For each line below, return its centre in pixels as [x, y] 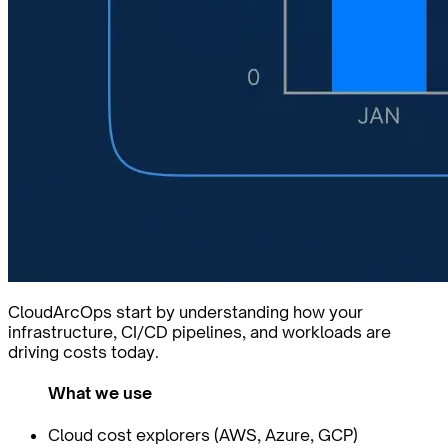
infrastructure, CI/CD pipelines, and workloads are [199, 332]
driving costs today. [83, 352]
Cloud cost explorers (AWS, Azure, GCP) [203, 434]
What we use [100, 393]
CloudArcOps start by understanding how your [185, 312]
